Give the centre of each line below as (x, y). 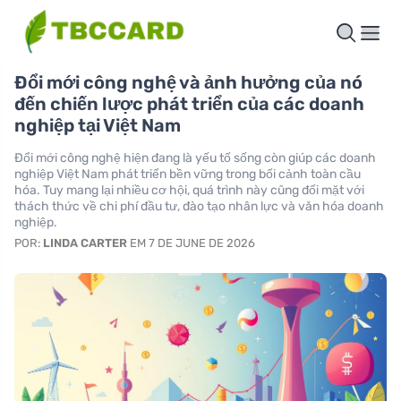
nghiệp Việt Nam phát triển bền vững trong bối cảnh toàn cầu (188, 174)
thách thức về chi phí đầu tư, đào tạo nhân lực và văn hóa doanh (199, 206)
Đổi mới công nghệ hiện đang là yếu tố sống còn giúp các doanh (195, 158)
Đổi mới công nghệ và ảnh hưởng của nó (188, 82)
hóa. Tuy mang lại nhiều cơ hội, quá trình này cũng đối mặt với (189, 190)
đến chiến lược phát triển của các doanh (189, 103)
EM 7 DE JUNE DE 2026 (191, 243)
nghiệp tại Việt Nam (98, 125)
